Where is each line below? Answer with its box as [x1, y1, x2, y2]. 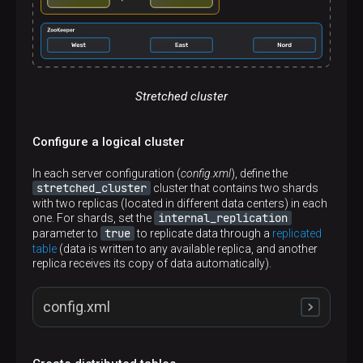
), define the [231, 166, 288, 180]
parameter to [32, 226, 100, 240]
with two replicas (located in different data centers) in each [32, 196, 327, 210]
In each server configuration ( [32, 166, 181, 180]
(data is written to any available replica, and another [57, 241, 318, 255]
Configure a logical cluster [32, 134, 185, 149]
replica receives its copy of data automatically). [32, 256, 271, 270]
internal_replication [158, 210, 288, 225]
